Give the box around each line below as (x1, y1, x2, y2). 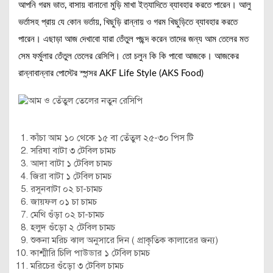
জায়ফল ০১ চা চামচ (30, 196, 97, 207)
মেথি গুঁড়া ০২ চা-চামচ (30, 209, 104, 220)
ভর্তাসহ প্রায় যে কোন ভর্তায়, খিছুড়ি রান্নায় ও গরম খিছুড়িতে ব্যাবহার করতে (18, 18, 238, 27)
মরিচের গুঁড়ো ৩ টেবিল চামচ (30, 260, 124, 271)
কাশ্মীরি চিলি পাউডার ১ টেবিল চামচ (30, 247, 150, 258)
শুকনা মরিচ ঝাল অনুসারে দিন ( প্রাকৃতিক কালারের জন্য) (30, 235, 218, 246)
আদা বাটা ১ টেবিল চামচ (30, 158, 112, 169)
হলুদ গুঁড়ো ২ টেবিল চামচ (30, 222, 115, 233)
